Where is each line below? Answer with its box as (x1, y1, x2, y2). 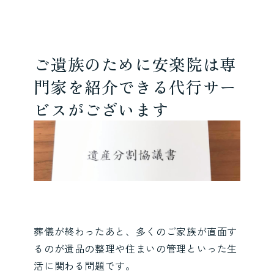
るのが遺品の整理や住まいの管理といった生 (34, 240, 238, 256)
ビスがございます (34, 97, 169, 122)
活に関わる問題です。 (34, 257, 136, 273)
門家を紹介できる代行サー (34, 75, 237, 99)
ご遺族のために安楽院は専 (34, 52, 237, 76)
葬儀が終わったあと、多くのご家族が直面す (34, 223, 238, 239)
